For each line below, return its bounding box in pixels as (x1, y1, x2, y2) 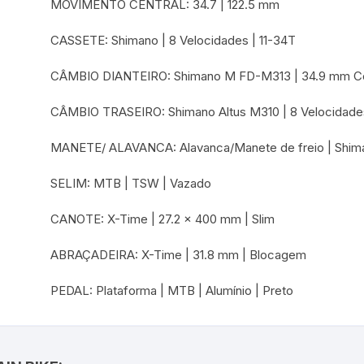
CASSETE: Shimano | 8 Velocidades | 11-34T (50, 32, 297, 49)
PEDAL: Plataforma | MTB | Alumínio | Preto (50, 283, 294, 299)
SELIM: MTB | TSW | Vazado (50, 175, 212, 192)
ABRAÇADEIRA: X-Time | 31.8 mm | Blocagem (50, 247, 307, 263)
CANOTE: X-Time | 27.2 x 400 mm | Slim (50, 211, 275, 227)
